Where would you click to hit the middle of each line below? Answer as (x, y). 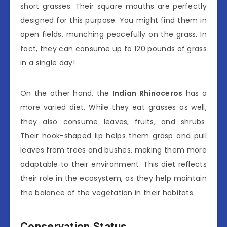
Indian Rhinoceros (147, 93)
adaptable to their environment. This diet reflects (113, 164)
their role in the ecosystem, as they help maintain (113, 179)
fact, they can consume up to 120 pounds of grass (113, 49)
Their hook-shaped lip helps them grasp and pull (113, 136)
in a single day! (48, 63)
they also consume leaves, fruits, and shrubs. (113, 122)
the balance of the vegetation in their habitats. (108, 193)
